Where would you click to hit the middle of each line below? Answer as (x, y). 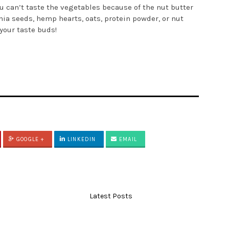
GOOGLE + (29, 140)
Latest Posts (111, 196)
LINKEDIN (81, 140)
